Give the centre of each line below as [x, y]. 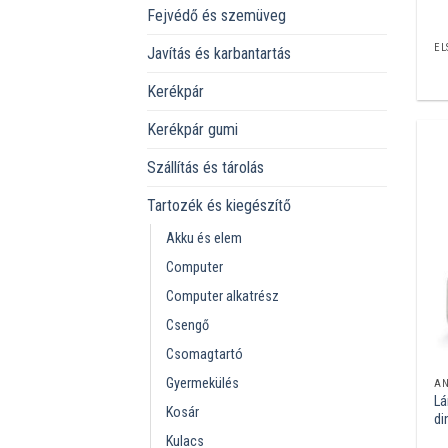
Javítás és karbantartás [219, 53]
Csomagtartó [204, 354]
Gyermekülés [202, 383]
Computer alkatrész [222, 296]
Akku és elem [204, 238]
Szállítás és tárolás [205, 167]
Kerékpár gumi [192, 129]
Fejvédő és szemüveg [216, 15]
